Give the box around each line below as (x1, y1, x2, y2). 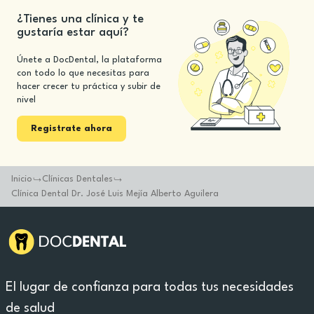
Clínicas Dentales (42, 175, 113, 184)
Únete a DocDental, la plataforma (17, 55, 162, 64)
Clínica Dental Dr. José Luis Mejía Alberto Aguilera (11, 189, 219, 198)
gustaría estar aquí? (17, 27, 129, 39)
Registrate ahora (31, 124, 112, 133)
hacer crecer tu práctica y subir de (17, 82, 161, 91)
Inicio (11, 175, 32, 184)
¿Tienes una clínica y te (17, 13, 144, 25)
